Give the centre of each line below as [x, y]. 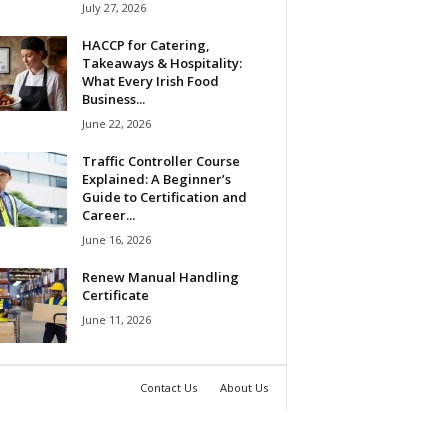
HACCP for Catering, [145, 44]
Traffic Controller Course [160, 160]
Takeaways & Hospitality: [161, 62]
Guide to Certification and [164, 196]
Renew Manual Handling [160, 276]
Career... [108, 214]
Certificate [115, 294]
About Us [243, 387]
